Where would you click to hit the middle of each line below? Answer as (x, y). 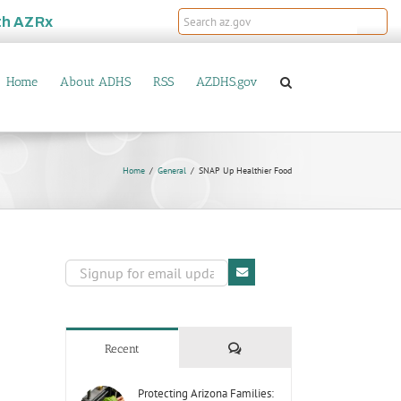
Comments (267, 348)
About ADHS (95, 81)
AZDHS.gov (227, 81)
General (172, 171)
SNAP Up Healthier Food (245, 171)
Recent (122, 349)
